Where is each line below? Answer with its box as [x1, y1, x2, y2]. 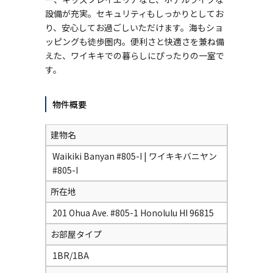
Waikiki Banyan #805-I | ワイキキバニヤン [52, 150, 217, 162]
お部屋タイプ [51, 228, 102, 240]
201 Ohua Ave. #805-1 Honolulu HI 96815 [52, 207, 214, 219]
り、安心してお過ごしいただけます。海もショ [45, 21, 223, 34]
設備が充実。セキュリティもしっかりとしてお [45, 7, 224, 19]
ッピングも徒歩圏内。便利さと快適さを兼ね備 [45, 35, 224, 48]
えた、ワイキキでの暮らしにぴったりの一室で [45, 49, 224, 62]
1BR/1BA [52, 249, 89, 261]
